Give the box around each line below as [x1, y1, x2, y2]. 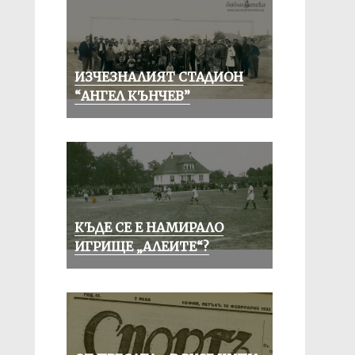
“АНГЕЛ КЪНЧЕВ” [74, 88, 190, 104]
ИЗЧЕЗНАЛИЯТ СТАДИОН [74, 69, 243, 85]
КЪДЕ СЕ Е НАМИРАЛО [74, 219, 223, 235]
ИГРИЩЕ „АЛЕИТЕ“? [74, 239, 209, 254]
